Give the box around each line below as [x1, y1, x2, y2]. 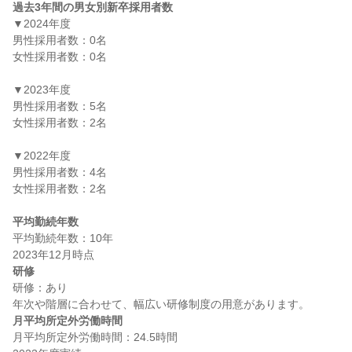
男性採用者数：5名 [13, 100, 107, 112]
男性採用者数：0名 [13, 34, 107, 46]
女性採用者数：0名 [13, 50, 107, 63]
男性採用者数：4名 [13, 166, 107, 178]
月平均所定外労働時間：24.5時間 [13, 331, 178, 343]
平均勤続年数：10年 [13, 232, 113, 244]
